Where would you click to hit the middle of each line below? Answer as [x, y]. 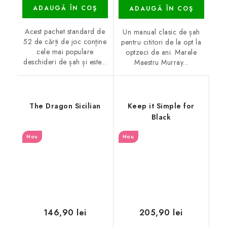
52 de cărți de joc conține [65, 42]
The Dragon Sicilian [65, 106]
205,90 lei [161, 213]
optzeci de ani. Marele [161, 52]
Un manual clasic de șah [161, 32]
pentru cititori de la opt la [161, 42]
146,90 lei [65, 213]
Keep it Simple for [161, 106]
